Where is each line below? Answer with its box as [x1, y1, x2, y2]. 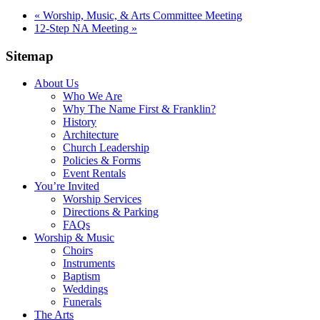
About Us [34, 77, 79, 90]
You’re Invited [34, 180, 99, 193]
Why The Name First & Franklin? [63, 103, 216, 116]
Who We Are [63, 90, 122, 103]
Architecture [63, 129, 119, 141]
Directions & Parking [63, 206, 159, 219]
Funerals [63, 296, 101, 309]
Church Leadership [63, 141, 149, 154]
